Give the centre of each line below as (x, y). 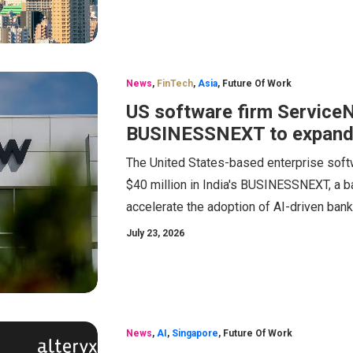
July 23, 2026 (155, 233)
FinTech (175, 84)
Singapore (195, 333)
